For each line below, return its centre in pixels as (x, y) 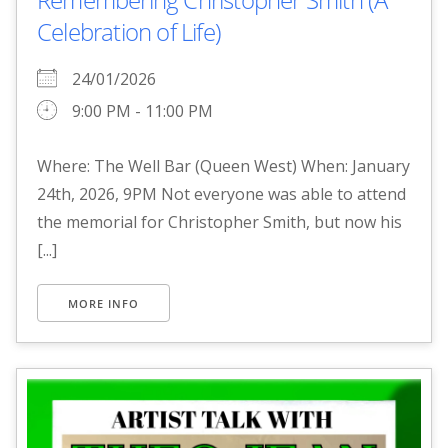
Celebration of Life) (129, 32)
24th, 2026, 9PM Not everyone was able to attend (221, 194)
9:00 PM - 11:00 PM (142, 111)
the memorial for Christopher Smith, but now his (219, 222)
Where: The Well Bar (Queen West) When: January (223, 166)
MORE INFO (103, 304)
